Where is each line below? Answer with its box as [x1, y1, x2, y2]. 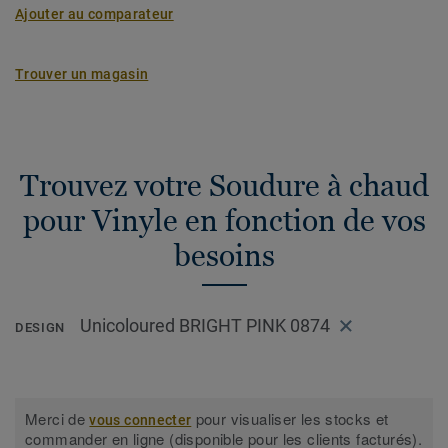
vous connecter [89, 412, 192, 429]
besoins [173, 238, 275, 273]
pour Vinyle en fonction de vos [22, 203, 426, 238]
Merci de [25, 408, 90, 430]
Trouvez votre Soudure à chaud [19, 168, 429, 203]
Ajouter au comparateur [15, 6, 174, 22]
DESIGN [15, 320, 65, 336]
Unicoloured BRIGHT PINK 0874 [79, 315, 330, 337]
